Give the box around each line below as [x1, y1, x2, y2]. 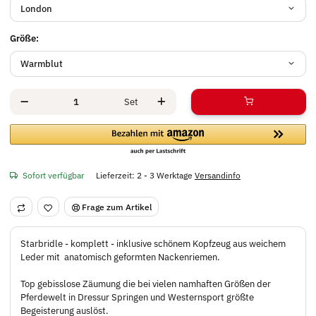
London [20, 3, 52, 16]
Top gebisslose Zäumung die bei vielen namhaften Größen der [20, 278, 271, 291]
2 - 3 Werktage [137, 169, 195, 181]
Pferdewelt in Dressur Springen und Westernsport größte [20, 291, 254, 304]
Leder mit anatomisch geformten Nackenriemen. [20, 251, 220, 264]
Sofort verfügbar [23, 169, 84, 181]
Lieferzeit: [96, 169, 137, 181]
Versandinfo [195, 169, 241, 181]
